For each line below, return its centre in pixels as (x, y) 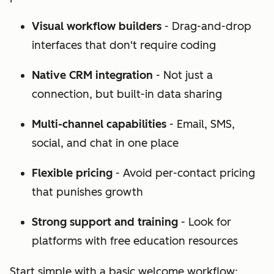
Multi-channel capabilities (99, 124)
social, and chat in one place (105, 143)
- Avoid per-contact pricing (184, 173)
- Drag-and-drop (206, 26)
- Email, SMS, (201, 124)
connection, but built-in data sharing (127, 94)
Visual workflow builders (97, 26)
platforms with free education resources (135, 241)
